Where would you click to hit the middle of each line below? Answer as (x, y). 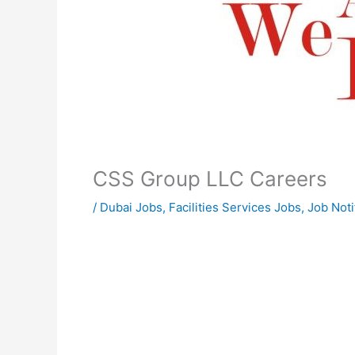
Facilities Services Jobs (235, 207)
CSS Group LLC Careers (210, 179)
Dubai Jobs (131, 207)
